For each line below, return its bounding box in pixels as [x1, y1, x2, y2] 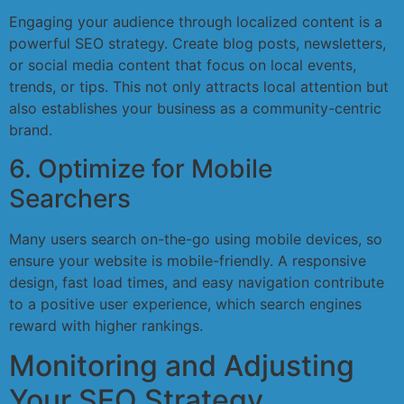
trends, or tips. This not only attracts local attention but [9, 78, 389, 96]
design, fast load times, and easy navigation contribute [9, 272, 384, 291]
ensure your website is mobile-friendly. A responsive [9, 251, 366, 270]
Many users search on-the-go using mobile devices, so [9, 229, 382, 248]
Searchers [9, 182, 131, 214]
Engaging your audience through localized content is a [9, 13, 382, 32]
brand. [9, 121, 52, 140]
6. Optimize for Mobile [9, 152, 272, 184]
